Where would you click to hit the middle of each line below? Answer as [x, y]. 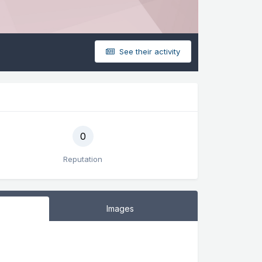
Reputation [83, 159]
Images [120, 208]
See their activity [148, 51]
